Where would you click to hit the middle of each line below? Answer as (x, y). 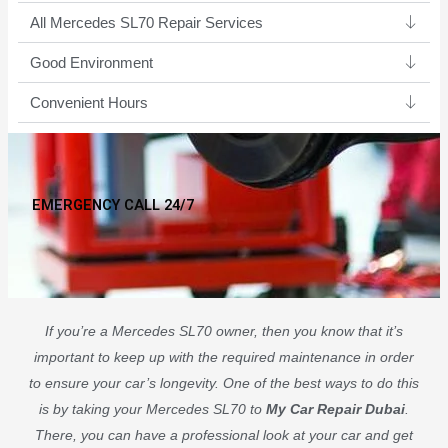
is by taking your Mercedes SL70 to (152, 408)
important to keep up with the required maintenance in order (224, 356)
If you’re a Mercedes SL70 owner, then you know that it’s (224, 330)
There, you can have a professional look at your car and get (224, 434)
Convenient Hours (88, 102)
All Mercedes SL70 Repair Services (146, 22)
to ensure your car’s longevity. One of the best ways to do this (224, 382)
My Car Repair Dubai (335, 408)
